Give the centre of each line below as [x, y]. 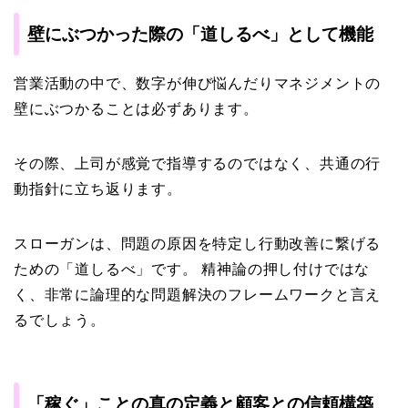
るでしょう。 [60, 320]
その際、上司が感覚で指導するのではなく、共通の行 [198, 163]
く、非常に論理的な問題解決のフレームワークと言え [198, 295]
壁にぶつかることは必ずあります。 [136, 109]
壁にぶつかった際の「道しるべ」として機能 [200, 34]
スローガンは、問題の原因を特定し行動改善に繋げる [198, 244]
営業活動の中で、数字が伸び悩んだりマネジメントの [198, 83]
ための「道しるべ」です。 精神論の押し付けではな [192, 269]
